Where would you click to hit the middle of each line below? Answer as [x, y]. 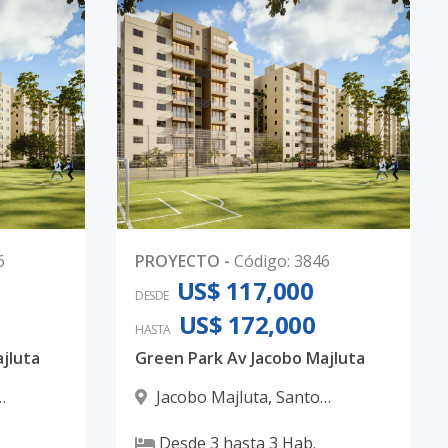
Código [260, 261]
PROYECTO [177, 261]
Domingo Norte [194, 421]
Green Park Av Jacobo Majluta [250, 358]
